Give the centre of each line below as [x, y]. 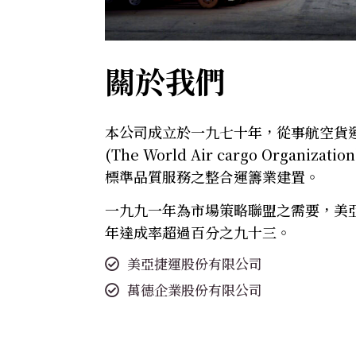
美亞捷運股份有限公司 [194, 264]
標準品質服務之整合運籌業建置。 [212, 176]
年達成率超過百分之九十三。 [198, 232]
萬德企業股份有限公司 [194, 290]
